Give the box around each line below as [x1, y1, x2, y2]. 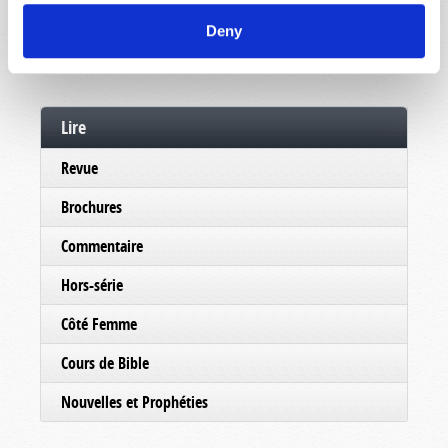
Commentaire [61, 235, 143, 257]
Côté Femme [61, 313, 137, 335]
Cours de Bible [61, 352, 149, 374]
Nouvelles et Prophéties [61, 391, 208, 413]
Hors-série [61, 274, 123, 296]
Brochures [61, 196, 122, 218]
